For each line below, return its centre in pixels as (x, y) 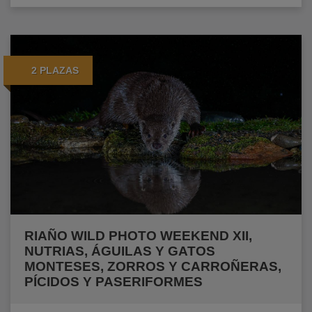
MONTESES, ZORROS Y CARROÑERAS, (153, 267)
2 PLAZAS (55, 70)
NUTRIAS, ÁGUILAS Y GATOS (120, 251)
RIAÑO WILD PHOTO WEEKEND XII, (138, 236)
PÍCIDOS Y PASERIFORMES (114, 282)
